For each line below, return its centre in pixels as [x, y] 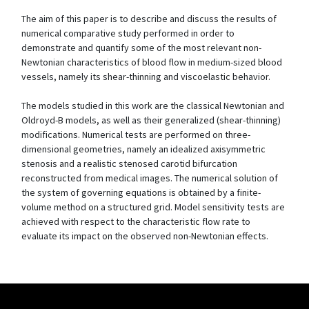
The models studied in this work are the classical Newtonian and [153, 106]
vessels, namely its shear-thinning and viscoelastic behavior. [146, 77]
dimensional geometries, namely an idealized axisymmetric [143, 149]
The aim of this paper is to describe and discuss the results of [149, 19]
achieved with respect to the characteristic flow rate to [136, 221]
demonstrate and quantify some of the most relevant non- [141, 48]
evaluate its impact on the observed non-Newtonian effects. [145, 236]
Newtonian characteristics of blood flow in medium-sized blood [152, 62]
